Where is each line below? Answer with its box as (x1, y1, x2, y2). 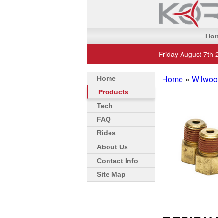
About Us (97, 143, 128, 151)
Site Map (97, 170, 126, 179)
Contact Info (97, 156, 138, 164)
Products (98, 88, 128, 96)
